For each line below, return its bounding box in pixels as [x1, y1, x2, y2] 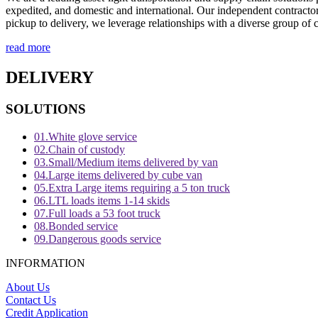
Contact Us [6, 293, 56, 306]
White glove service [48, 130, 137, 143]
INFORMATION [6, 256, 85, 269]
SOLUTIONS [6, 102, 86, 117]
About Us [6, 280, 50, 293]
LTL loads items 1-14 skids [48, 194, 170, 207]
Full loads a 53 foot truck [48, 207, 160, 219]
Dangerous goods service [48, 232, 161, 245]
